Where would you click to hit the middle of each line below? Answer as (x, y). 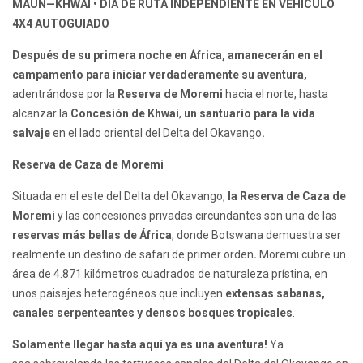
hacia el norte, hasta (277, 94)
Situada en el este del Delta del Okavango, (120, 196)
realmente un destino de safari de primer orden (133, 255)
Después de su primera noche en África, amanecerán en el (167, 56)
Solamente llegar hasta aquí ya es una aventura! (140, 345)
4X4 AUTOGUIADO (62, 24)
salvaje (32, 133)
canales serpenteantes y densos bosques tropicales (152, 313)
